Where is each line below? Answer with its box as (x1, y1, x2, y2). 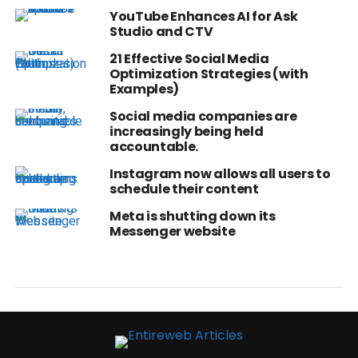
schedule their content (109, 180, 259, 199)
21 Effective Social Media (109, 50, 269, 69)
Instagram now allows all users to (109, 165, 331, 184)
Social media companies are (109, 107, 297, 126)
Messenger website (109, 222, 236, 241)
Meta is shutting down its (109, 207, 276, 226)
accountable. (109, 137, 199, 157)
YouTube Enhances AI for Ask (109, 7, 298, 26)
